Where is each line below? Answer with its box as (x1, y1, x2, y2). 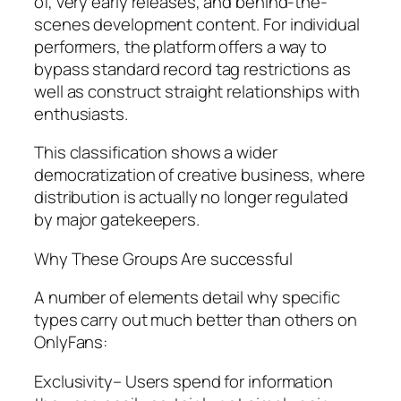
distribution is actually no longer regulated (34, 185, 348, 209)
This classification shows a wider (34, 141, 277, 165)
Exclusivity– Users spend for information (34, 369, 333, 393)
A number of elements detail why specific (34, 286, 340, 310)
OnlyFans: (34, 330, 108, 354)
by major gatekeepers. (34, 208, 200, 232)
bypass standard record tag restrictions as (34, 56, 351, 81)
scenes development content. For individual (34, 12, 360, 36)
